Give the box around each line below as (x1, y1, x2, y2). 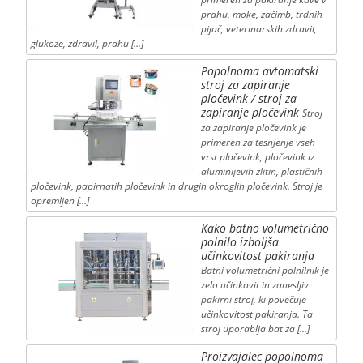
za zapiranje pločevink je (200, 121, 306, 135)
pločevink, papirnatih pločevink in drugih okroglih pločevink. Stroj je (30, 179, 322, 194)
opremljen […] (30, 194, 89, 208)
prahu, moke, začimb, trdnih (200, 7, 322, 22)
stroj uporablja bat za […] (200, 322, 310, 336)
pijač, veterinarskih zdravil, (200, 22, 317, 36)
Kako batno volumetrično (200, 220, 329, 237)
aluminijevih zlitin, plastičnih (200, 164, 322, 179)
